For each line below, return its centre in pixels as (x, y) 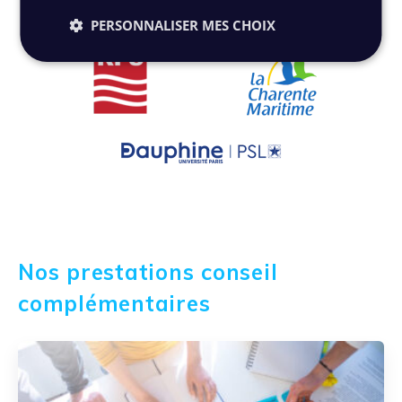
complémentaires (114, 303)
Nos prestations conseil (148, 271)
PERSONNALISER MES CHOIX (184, 25)
